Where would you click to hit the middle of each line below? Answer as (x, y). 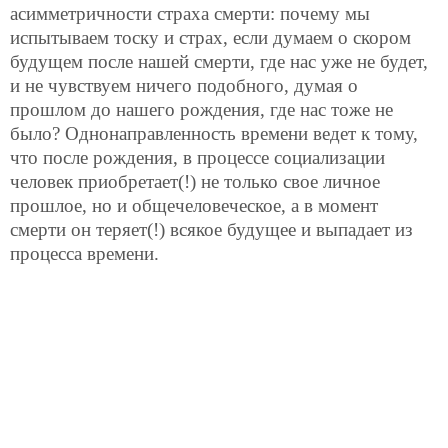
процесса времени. (84, 253)
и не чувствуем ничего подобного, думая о (184, 85)
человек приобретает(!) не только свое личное (195, 181)
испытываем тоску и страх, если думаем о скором (210, 37)
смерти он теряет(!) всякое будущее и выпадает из (211, 229)
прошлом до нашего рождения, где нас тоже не (201, 109)
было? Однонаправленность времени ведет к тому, (214, 133)
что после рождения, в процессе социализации (197, 157)
